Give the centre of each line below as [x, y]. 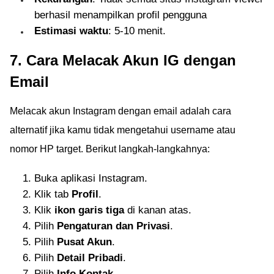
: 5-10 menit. [137, 31]
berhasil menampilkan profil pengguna [120, 15]
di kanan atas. [158, 210]
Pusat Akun [84, 242]
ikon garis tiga [89, 210]
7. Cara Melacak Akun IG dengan [123, 60]
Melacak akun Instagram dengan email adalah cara [120, 111]
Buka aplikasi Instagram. [91, 178]
